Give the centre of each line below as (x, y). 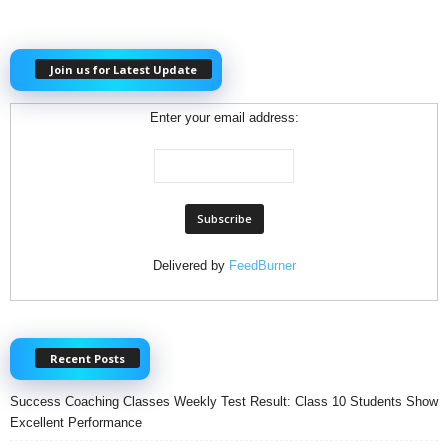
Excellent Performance (76, 422)
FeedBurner (262, 265)
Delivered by (190, 265)
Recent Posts (87, 358)
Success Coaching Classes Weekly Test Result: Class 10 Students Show (224, 401)
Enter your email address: (224, 117)
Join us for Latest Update (123, 69)
